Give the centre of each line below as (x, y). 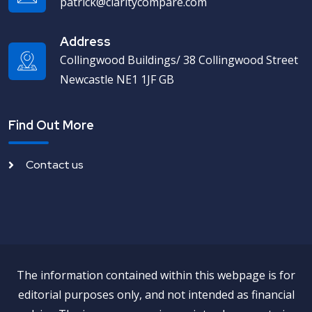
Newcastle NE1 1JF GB (117, 79)
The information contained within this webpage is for (156, 275)
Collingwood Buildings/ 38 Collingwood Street (179, 60)
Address (85, 41)
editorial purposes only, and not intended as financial (156, 294)
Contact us (55, 164)
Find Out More (51, 125)
